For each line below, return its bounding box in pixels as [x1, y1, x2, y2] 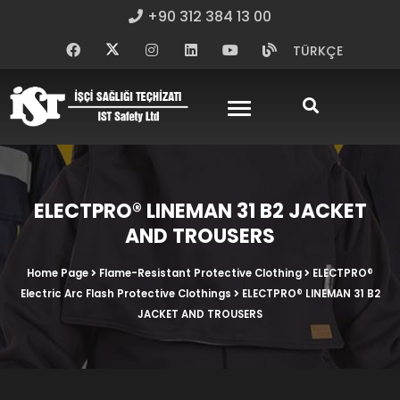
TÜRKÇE [293, 42, 343, 60]
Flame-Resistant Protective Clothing [99, 265, 302, 280]
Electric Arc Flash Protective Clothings [20, 286, 231, 301]
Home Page [27, 265, 88, 280]
